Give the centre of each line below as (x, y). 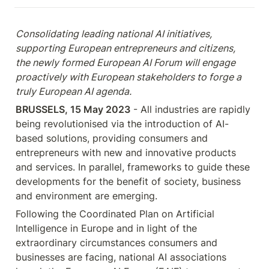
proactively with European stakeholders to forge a (130, 77)
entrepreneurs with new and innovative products (127, 153)
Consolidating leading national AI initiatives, (115, 34)
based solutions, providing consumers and (113, 138)
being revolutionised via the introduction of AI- (122, 124)
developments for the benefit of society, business (130, 181)
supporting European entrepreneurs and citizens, (127, 48)
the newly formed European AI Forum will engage (127, 62)
